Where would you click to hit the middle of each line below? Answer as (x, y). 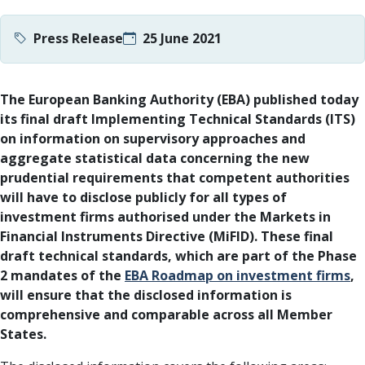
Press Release (78, 38)
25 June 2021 (182, 38)
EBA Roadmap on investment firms (237, 275)
